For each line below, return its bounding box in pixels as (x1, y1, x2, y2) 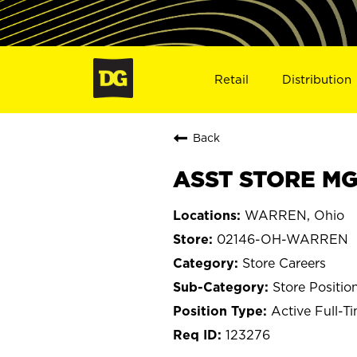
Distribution (282, 72, 352, 86)
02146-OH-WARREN (217, 231, 348, 246)
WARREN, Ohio (245, 207, 344, 222)
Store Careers (242, 255, 326, 270)
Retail (214, 72, 249, 86)
